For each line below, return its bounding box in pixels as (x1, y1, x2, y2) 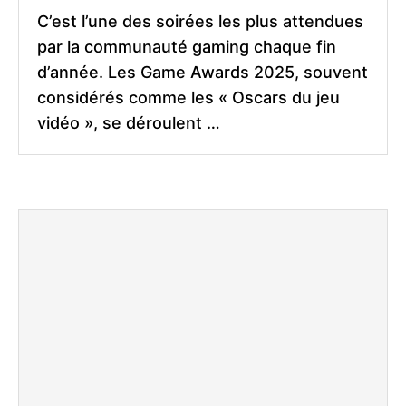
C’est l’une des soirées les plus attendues (37, 12, 363, 32)
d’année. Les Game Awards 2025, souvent (37, 63, 368, 82)
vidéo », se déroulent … (37, 113, 220, 133)
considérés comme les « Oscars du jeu (37, 88, 340, 108)
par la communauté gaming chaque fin (37, 37, 336, 57)
